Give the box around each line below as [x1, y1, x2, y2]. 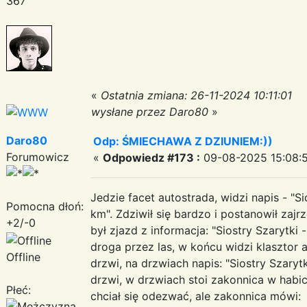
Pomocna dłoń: [6, 199, 84, 213]
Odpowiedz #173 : [103, 150, 200, 164]
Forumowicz [6, 149, 69, 164]
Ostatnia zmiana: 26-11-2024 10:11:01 [101, 88, 292, 102]
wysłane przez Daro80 [91, 104, 208, 119]
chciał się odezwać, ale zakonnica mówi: [90, 288, 301, 303]
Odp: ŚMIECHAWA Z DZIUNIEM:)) [93, 134, 273, 148]
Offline [6, 249, 40, 264]
